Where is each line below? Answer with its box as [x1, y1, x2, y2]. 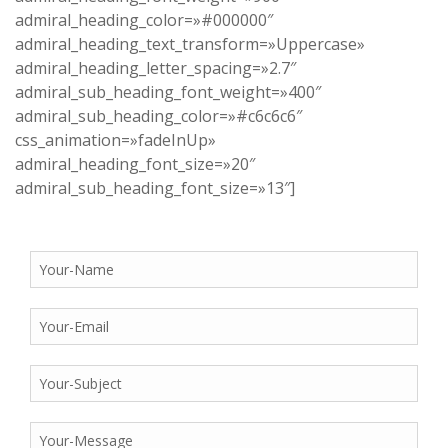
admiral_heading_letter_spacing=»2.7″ [15, 57, 296, 80]
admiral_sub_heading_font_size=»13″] [15, 177, 295, 200]
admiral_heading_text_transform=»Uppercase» [15, 33, 365, 56]
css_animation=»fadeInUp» [15, 129, 216, 152]
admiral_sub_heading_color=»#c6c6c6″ [15, 105, 302, 128]
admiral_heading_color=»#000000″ [15, 9, 273, 32]
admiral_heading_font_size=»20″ [15, 153, 255, 176]
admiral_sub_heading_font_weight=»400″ [15, 81, 321, 104]
